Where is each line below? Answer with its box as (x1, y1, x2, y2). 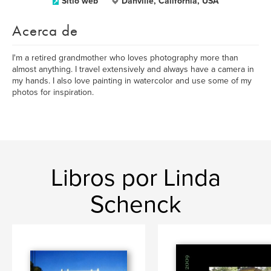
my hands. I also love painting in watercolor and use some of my (12, 76, 252, 86)
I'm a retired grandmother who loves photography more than (12, 53, 238, 63)
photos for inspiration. (12, 87, 94, 97)
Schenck (90, 190, 181, 219)
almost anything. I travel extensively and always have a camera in (12, 64, 254, 74)
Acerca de (12, 21, 78, 41)
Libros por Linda (50, 163, 221, 192)
